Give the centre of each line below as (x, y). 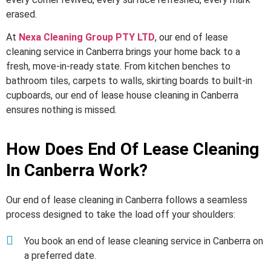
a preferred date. (60, 255)
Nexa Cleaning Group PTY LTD (87, 38)
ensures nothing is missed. (61, 110)
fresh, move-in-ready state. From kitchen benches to (118, 67)
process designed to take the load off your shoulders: (121, 214)
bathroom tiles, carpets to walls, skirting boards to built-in (129, 81)
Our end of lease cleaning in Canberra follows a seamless (127, 200)
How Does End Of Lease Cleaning (132, 149)
